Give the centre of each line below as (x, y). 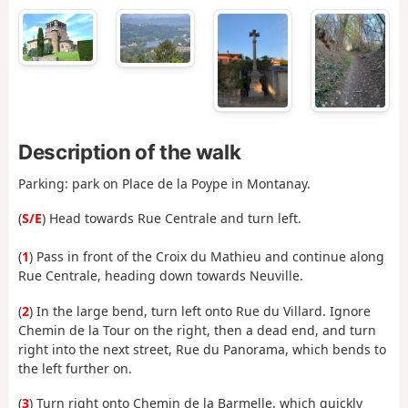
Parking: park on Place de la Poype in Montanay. (164, 183)
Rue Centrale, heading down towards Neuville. (161, 276)
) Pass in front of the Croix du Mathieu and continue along (207, 257)
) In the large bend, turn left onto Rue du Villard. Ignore (200, 311)
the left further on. (75, 368)
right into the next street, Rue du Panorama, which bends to (202, 349)
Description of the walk (130, 151)
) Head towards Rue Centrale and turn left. (172, 219)
